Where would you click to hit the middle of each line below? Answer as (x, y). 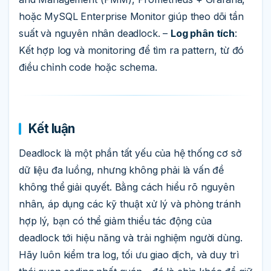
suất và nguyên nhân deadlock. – (95, 33)
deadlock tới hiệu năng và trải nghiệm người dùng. (131, 237)
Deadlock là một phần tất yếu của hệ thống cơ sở (130, 153)
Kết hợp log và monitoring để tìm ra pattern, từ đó (132, 50)
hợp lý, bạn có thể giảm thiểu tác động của (115, 220)
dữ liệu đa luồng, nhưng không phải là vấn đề (122, 170)
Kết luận (52, 129)
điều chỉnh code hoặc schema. (88, 67)
